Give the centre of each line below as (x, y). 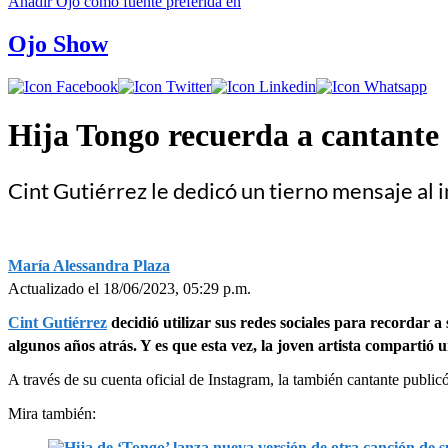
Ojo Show (58, 43)
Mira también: (52, 413)
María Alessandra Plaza (89, 265)
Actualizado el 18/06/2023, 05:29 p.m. (129, 288)
